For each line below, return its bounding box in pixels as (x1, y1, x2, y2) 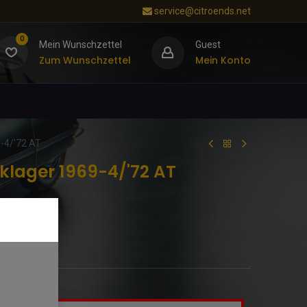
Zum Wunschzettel (38, 53, 131, 67)
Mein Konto (195, 53, 251, 67)
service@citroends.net (153, 5, 251, 16)
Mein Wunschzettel (38, 39, 122, 50)
